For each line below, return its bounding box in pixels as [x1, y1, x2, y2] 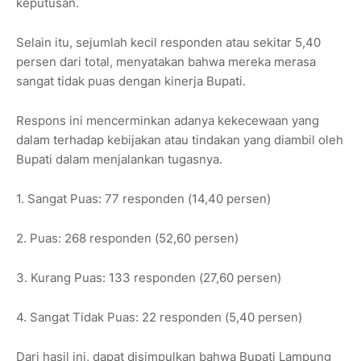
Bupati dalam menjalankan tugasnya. [16, 151, 222, 168]
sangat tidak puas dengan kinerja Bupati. [16, 73, 246, 89]
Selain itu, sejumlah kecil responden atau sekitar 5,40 [16, 35, 321, 51]
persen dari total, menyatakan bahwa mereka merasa [16, 54, 316, 70]
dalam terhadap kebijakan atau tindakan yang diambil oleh [16, 132, 343, 148]
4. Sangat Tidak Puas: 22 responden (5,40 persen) [16, 309, 302, 326]
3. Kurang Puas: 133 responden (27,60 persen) [16, 270, 281, 286]
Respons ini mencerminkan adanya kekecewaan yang [16, 113, 319, 129]
